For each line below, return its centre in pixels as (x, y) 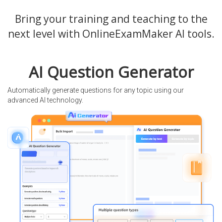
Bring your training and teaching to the (111, 19)
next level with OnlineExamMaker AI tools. (111, 34)
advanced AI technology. (45, 100)
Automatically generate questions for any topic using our (96, 90)
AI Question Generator (111, 72)
